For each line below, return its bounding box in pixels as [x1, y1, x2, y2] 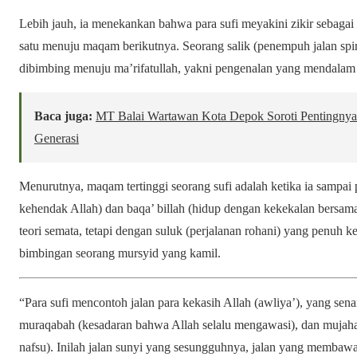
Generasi [34, 131, 79, 145]
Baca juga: [34, 108, 92, 123]
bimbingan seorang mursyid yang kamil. [19, 245, 221, 260]
